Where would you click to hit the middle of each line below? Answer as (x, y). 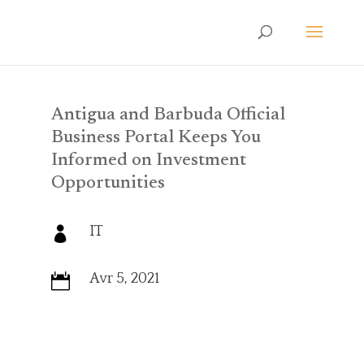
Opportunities (108, 184)
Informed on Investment (148, 161)
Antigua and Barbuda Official (168, 115)
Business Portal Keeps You (156, 138)
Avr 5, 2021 (124, 279)
